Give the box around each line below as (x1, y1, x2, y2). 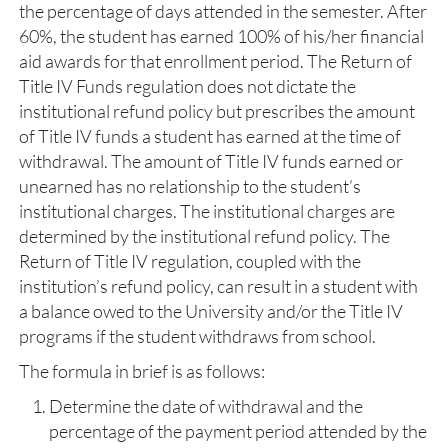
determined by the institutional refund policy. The (19, 225, 390, 247)
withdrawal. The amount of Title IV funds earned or (19, 150, 403, 172)
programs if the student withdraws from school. (19, 325, 376, 347)
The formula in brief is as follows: (19, 360, 265, 382)
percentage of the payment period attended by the (49, 420, 427, 442)
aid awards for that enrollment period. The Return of (19, 50, 412, 72)
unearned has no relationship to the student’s (19, 175, 361, 197)
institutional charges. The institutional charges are (19, 200, 395, 222)
